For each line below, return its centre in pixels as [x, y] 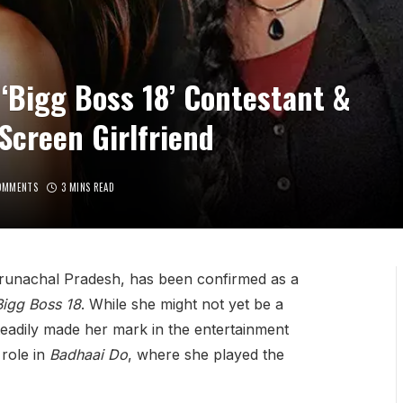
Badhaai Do [88, 354]
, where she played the [206, 354]
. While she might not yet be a [182, 304]
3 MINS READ [88, 187]
